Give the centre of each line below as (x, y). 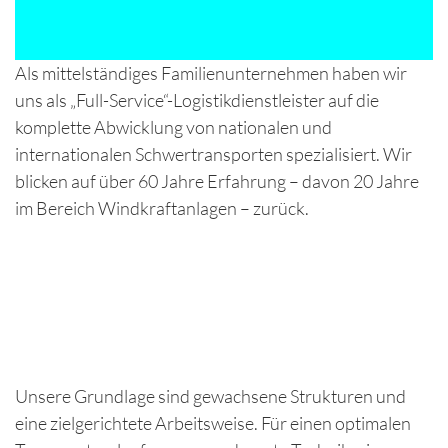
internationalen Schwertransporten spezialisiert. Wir (213, 154)
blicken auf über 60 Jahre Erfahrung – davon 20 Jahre (217, 181)
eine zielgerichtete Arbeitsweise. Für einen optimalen (213, 423)
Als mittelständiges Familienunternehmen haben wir (211, 73)
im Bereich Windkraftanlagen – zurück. (162, 208)
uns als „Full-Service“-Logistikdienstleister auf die (197, 100)
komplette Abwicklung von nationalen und (173, 127)
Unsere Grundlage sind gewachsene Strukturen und (210, 396)
